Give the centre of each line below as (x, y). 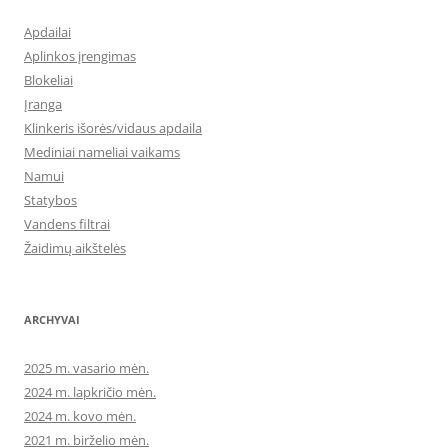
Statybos (50, 200)
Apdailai (47, 32)
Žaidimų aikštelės (75, 248)
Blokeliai (48, 80)
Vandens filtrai (67, 224)
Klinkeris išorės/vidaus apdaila (113, 128)
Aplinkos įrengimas (80, 56)
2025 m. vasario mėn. (86, 368)
